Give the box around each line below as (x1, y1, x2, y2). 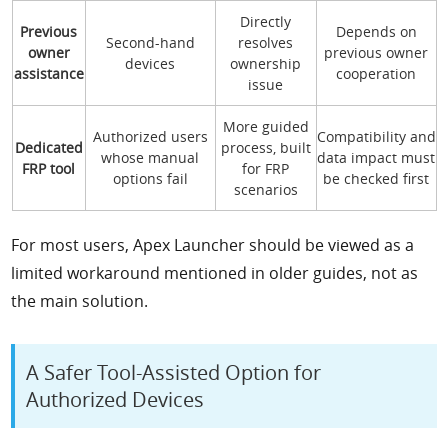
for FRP (242, 159, 289, 179)
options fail (112, 169, 188, 189)
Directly (240, 12, 291, 32)
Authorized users (92, 127, 208, 147)
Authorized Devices (26, 385, 205, 413)
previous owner (324, 43, 428, 63)
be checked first (323, 169, 429, 189)
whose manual (101, 148, 199, 168)
